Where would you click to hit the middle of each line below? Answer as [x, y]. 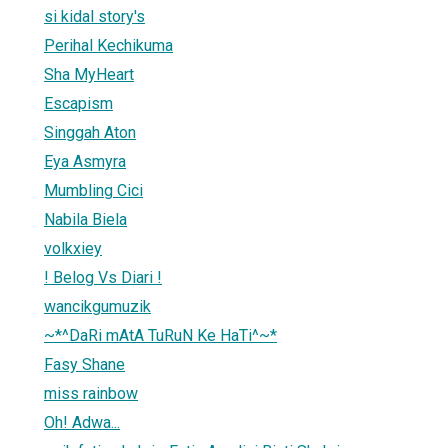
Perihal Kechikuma [108, 45]
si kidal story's [94, 16]
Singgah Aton [90, 132]
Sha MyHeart [89, 74]
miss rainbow [91, 393]
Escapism [78, 103]
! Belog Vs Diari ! [103, 277]
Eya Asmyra [85, 161]
